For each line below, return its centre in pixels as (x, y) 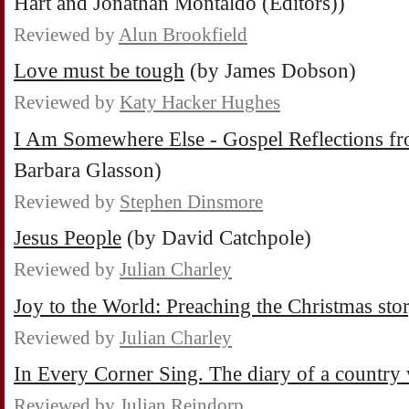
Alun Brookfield (183, 34)
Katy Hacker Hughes (200, 103)
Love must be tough (99, 71)
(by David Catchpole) (216, 238)
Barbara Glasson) (88, 170)
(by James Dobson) (270, 71)
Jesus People (68, 238)
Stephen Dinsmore (191, 201)
